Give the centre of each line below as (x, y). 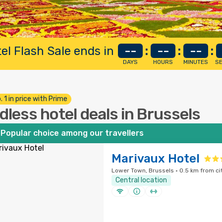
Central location (141, 180)
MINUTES (196, 62)
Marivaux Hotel (155, 159)
